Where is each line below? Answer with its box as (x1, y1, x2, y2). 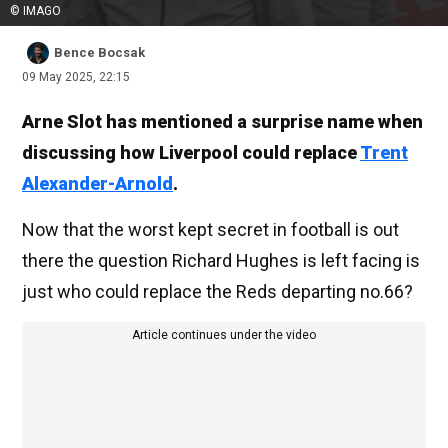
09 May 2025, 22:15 (22, 70, 130, 85)
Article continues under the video (132, 328, 316, 343)
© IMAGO (10, 4, 61, 19)
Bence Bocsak (54, 45, 145, 61)
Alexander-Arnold (22, 173, 173, 195)
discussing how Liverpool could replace (22, 142, 360, 164)
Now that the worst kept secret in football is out (22, 219, 399, 241)
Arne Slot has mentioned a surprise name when (22, 111, 423, 133)
